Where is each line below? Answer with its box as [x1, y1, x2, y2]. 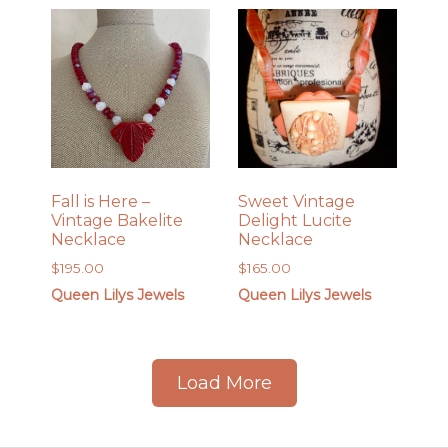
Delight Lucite [237, 211, 352, 231]
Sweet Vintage [237, 192, 355, 212]
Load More [176, 372, 272, 395]
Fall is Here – [51, 192, 151, 212]
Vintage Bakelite [51, 211, 184, 231]
